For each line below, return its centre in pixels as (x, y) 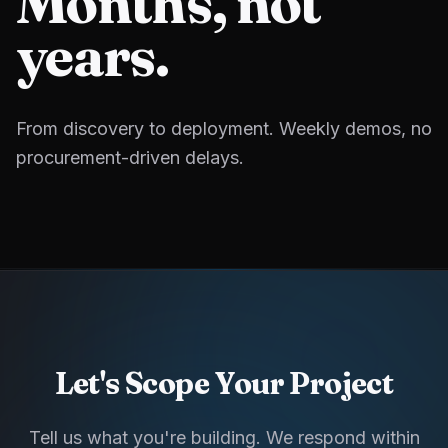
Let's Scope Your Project (224, 383)
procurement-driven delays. (130, 157)
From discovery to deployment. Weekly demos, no (224, 128)
